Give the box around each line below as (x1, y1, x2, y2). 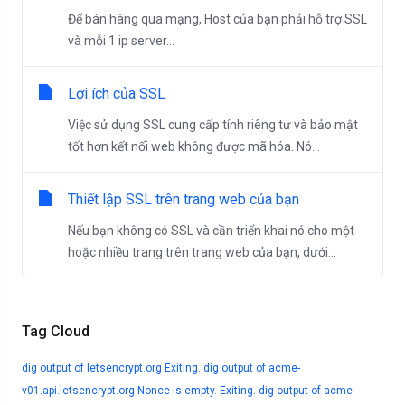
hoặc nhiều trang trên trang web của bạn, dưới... (68, 245, 336, 259)
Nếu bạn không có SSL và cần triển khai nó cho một (68, 223, 354, 238)
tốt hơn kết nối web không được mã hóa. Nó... (68, 139, 320, 154)
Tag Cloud (14, 323, 89, 340)
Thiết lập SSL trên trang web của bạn (68, 191, 299, 208)
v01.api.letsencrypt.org (22, 384, 135, 397)
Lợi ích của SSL (68, 85, 165, 102)
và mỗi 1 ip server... (68, 33, 174, 48)
